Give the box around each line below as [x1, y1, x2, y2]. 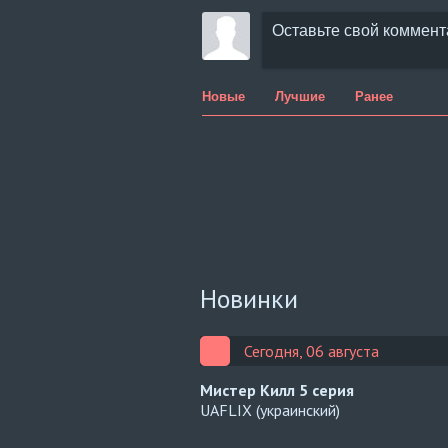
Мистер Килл [200, 380, 299, 400]
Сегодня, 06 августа [244, 341, 379, 361]
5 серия [299, 380, 354, 400]
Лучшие [275, 86, 325, 105]
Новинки [200, 282, 298, 315]
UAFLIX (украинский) [200, 400, 340, 420]
